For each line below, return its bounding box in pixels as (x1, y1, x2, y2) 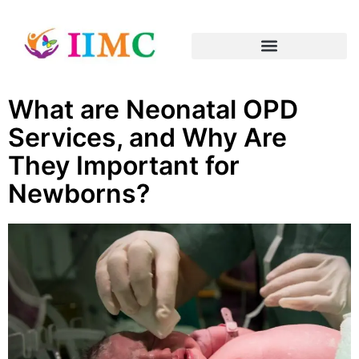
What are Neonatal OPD (8, 94, 298, 126)
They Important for (8, 150, 240, 182)
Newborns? (8, 178, 150, 210)
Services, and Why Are (8, 122, 287, 154)
